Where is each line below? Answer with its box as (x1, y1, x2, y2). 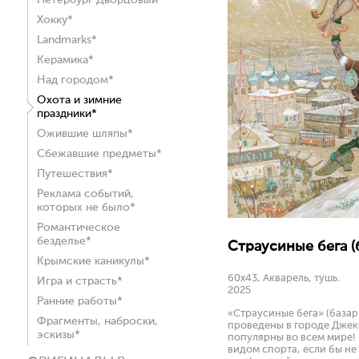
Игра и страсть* (37, 276, 123, 287)
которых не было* (37, 202, 135, 213)
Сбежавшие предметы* (37, 148, 162, 159)
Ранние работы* (37, 296, 123, 307)
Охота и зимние (37, 95, 122, 106)
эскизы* (37, 329, 80, 341)
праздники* (37, 108, 97, 119)
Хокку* (37, 14, 73, 26)
